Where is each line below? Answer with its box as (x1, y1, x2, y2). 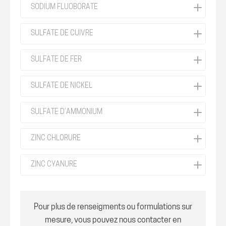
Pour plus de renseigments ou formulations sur (34, 203, 192, 211)
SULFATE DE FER (31, 56, 82, 64)
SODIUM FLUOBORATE (31, 4, 98, 11)
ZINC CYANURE (31, 161, 77, 168)
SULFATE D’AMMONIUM (31, 108, 102, 116)
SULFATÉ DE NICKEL (31, 82, 92, 90)
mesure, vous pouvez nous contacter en (45, 216, 181, 224)
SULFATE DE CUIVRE (31, 30, 93, 37)
